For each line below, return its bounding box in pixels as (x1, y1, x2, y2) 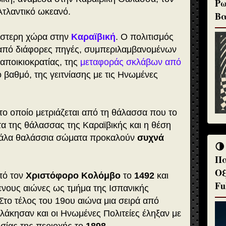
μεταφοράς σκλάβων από (80, 57, 181, 68)
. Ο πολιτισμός (116, 32, 174, 42)
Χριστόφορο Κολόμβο (26, 171, 121, 181)
